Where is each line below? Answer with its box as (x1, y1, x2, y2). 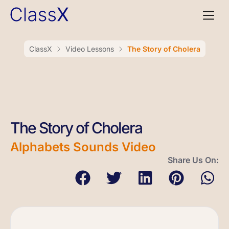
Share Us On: (168, 155, 219, 165)
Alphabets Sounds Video (10, 140, 156, 154)
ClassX (29, 44, 52, 53)
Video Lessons (65, 44, 114, 53)
